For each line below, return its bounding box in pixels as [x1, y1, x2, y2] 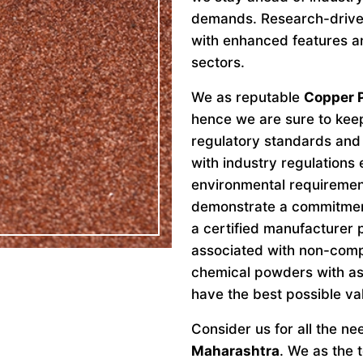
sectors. [191, 54, 245, 70]
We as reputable [191, 89, 304, 105]
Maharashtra [191, 343, 280, 359]
